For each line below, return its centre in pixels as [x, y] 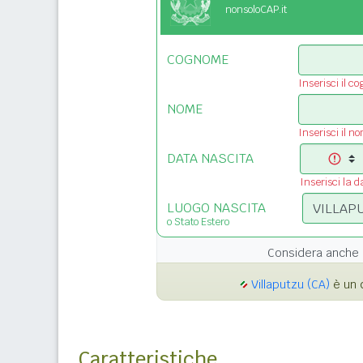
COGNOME [198, 60]
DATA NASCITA [210, 159]
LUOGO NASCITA [216, 208]
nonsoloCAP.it [256, 10]
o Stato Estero [198, 222]
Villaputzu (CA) [290, 285]
